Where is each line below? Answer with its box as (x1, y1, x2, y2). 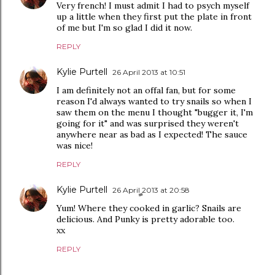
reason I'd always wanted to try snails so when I (56, 96, 252, 107)
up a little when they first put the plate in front (56, 11, 252, 22)
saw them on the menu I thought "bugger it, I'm (56, 107, 253, 118)
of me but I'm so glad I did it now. (56, 22, 192, 33)
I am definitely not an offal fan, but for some (56, 85, 236, 96)
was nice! (56, 140, 93, 151)
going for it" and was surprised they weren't (56, 118, 239, 129)
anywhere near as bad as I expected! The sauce (56, 129, 247, 140)
